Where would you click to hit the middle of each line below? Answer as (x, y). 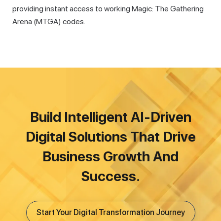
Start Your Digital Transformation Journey (110, 212)
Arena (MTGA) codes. (49, 21)
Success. (110, 176)
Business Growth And (110, 156)
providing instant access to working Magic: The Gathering (108, 8)
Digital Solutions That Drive (110, 136)
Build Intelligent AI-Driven (34, 117)
